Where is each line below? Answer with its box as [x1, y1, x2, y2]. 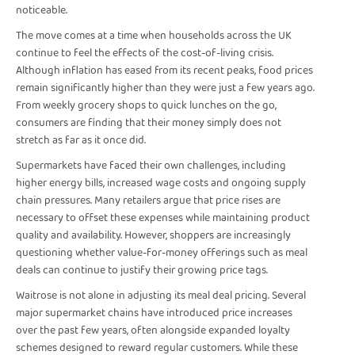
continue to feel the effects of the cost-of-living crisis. [16, 44, 273, 63]
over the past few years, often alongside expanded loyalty [16, 322, 290, 340]
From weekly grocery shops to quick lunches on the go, [16, 97, 277, 115]
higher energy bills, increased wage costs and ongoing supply [16, 174, 306, 193]
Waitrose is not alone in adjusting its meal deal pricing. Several [16, 287, 306, 305]
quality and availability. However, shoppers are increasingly [16, 227, 291, 245]
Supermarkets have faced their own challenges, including [16, 157, 286, 175]
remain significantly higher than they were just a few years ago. [16, 79, 315, 97]
